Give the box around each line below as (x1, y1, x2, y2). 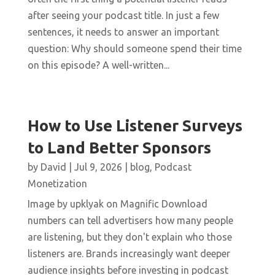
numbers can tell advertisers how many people (27, 215, 233, 227)
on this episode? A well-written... (27, 60, 169, 71)
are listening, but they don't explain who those (27, 231, 232, 243)
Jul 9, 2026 (74, 161, 122, 173)
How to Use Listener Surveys (27, 117, 242, 135)
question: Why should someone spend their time (27, 43, 242, 55)
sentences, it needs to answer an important (27, 26, 219, 38)
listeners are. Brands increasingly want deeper (27, 248, 230, 260)
